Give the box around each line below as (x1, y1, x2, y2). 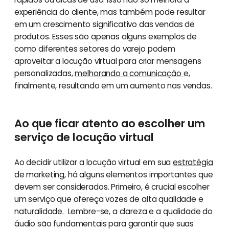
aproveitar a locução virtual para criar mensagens (14, 55, 201, 66)
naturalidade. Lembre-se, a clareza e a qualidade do (14, 205, 213, 217)
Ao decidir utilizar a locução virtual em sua (14, 156, 173, 168)
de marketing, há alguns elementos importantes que (14, 169, 213, 180)
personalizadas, (14, 67, 75, 79)
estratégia (173, 156, 213, 168)
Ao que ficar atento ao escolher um (14, 116, 205, 131)
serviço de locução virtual (14, 129, 154, 145)
